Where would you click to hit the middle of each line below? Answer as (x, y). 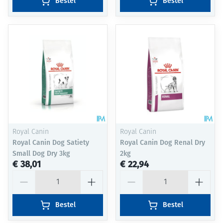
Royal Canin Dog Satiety (51, 143)
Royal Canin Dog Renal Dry (163, 143)
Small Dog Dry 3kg (41, 154)
